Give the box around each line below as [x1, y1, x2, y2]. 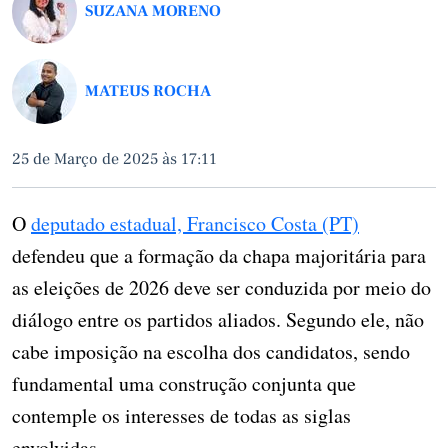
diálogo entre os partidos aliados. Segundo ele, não [12, 306, 424, 333]
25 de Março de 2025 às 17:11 [12, 149, 217, 169]
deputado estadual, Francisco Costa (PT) [31, 210, 359, 237]
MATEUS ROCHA [85, 81, 211, 101]
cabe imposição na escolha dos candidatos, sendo [12, 338, 410, 365]
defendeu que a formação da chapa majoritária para [12, 242, 426, 269]
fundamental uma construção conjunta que [12, 370, 356, 397]
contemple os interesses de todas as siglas [12, 402, 351, 429]
